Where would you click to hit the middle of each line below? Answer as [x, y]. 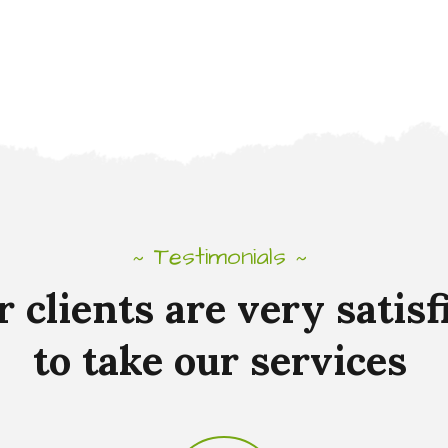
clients [89, 309]
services [328, 360]
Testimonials [219, 256]
